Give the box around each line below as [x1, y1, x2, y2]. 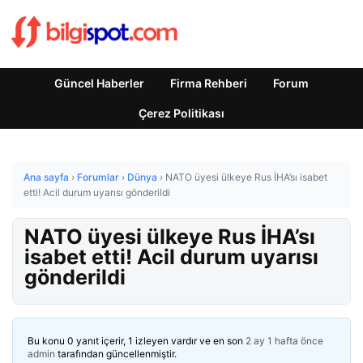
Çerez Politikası [139, 106, 224, 120]
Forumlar [77, 171, 119, 183]
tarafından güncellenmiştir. [55, 348, 177, 360]
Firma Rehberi [170, 76, 247, 90]
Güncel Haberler [54, 76, 144, 90]
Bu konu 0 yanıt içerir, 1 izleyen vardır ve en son [28, 335, 246, 347]
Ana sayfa [23, 171, 69, 183]
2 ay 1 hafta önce [246, 335, 323, 347]
